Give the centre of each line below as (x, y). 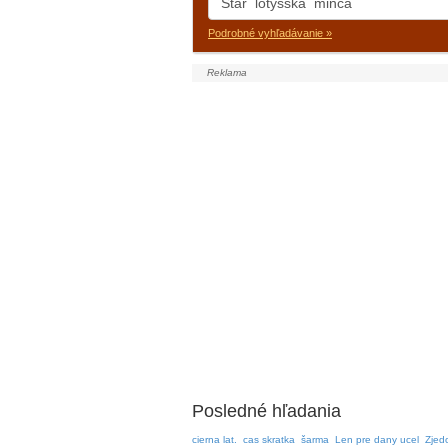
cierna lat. (214, 439)
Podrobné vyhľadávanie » (270, 33)
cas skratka (269, 439)
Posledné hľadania (266, 411)
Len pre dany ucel (377, 439)
